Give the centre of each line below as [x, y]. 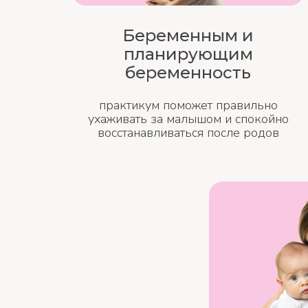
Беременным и [188, 35]
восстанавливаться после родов [188, 133]
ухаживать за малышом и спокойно [188, 119]
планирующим [188, 54]
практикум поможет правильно [188, 105]
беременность [188, 73]
